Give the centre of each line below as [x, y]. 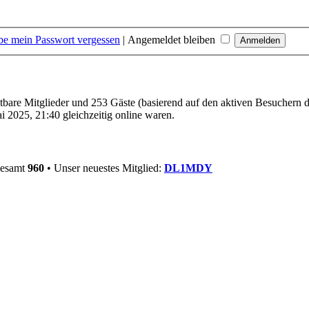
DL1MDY [188, 168]
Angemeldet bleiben [173, 39]
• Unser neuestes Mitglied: [104, 168]
